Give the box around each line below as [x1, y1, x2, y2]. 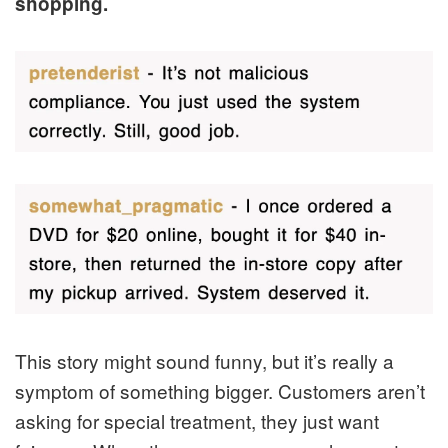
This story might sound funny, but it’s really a [15, 346, 394, 374]
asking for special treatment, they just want [15, 406, 379, 434]
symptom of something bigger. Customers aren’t [15, 376, 425, 404]
